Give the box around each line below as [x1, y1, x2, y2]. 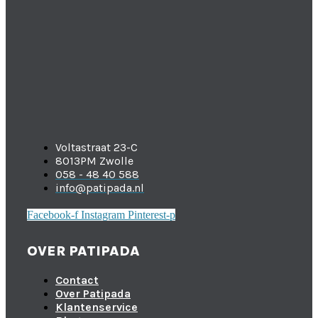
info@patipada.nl [55, 180, 144, 194]
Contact [55, 273, 99, 287]
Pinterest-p [128, 208, 175, 221]
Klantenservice [55, 300, 138, 314]
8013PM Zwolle [55, 153, 133, 168]
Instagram [81, 208, 125, 221]
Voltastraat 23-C [55, 140, 138, 154]
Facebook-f [27, 208, 78, 221]
